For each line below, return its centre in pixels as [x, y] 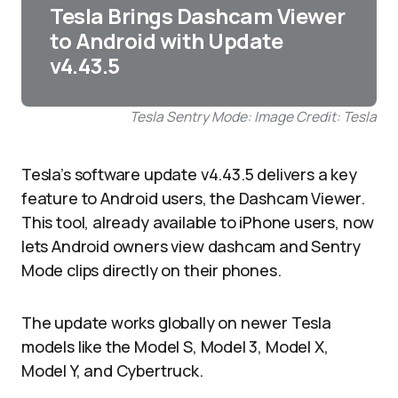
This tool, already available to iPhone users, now [198, 222]
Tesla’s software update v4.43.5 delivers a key [189, 174]
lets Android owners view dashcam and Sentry [191, 246]
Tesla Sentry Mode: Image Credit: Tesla [253, 116]
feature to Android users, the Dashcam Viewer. [193, 198]
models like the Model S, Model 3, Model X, [175, 346]
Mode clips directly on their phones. [151, 270]
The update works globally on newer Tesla [176, 322]
